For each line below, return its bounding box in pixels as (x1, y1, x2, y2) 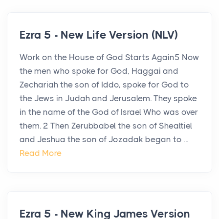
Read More (20, 148, 62, 158)
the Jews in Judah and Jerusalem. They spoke (20, 93, 197, 104)
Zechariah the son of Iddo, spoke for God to (20, 80, 189, 90)
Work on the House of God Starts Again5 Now (20, 52, 199, 63)
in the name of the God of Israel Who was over (20, 107, 198, 117)
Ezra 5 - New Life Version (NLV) (20, 28, 178, 42)
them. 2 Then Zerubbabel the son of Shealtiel (20, 121, 192, 131)
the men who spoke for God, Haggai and (20, 66, 178, 76)
